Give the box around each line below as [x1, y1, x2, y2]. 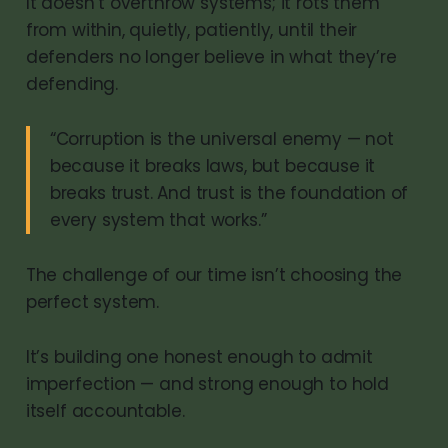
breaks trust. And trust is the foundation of [49, 180, 409, 205]
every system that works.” [49, 207, 267, 232]
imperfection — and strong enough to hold [25, 371, 389, 396]
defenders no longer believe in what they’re [25, 44, 397, 69]
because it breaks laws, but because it [49, 153, 376, 178]
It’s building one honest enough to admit [25, 344, 373, 369]
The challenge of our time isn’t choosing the [25, 262, 403, 287]
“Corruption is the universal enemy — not [49, 126, 394, 151]
